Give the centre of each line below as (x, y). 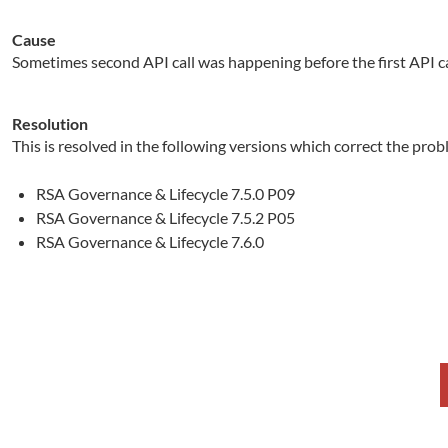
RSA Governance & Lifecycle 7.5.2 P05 (165, 217)
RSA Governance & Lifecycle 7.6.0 (150, 241)
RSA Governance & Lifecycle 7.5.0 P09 (165, 193)
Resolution (50, 123)
